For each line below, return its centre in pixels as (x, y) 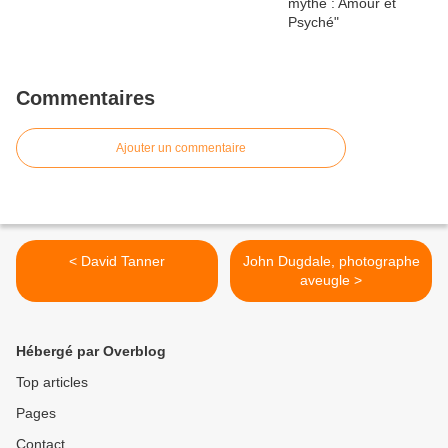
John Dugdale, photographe (331, 261)
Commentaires (85, 98)
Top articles (52, 382)
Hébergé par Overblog (91, 351)
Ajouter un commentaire (181, 148)
